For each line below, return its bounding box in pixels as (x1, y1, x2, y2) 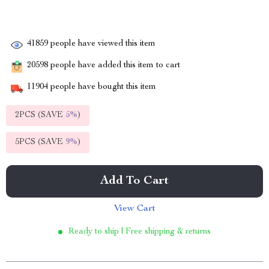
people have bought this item (48, 83, 156, 92)
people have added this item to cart (48, 61, 180, 70)
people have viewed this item (48, 40, 156, 49)
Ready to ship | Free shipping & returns (68, 228, 211, 236)
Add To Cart (100, 175, 169, 187)
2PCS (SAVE (15, 111, 65, 119)
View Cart (113, 204, 156, 214)
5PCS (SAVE (15, 138, 65, 147)
